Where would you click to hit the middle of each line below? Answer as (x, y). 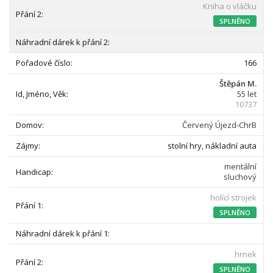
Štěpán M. (238, 83)
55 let (247, 94)
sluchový (240, 177)
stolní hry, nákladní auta (212, 146)
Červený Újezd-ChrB (219, 125)
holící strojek (233, 197)
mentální (240, 166)
